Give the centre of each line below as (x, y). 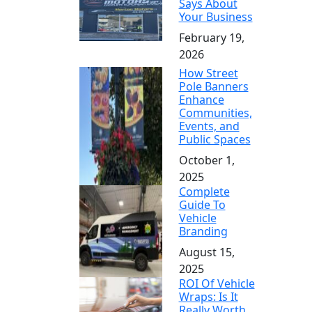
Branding (203, 231)
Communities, (215, 112)
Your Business (216, 17)
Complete (204, 191)
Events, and (209, 126)
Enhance (201, 99)
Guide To (202, 204)
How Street (208, 73)
